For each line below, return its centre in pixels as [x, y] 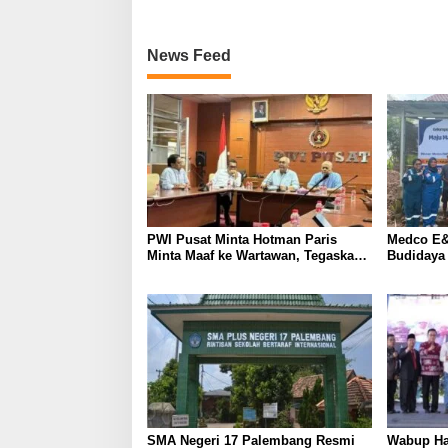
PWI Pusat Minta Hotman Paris [242, 240]
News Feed [189, 55]
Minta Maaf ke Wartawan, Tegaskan [254, 256]
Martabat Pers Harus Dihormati [242, 272]
